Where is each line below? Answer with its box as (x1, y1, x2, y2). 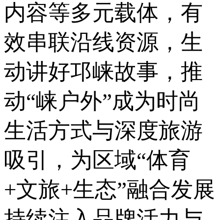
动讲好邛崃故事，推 (4, 59, 203, 84)
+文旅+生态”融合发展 (4, 177, 215, 202)
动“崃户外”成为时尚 (4, 89, 200, 114)
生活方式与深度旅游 (4, 118, 203, 143)
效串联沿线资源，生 (4, 30, 203, 55)
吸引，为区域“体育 (4, 148, 191, 173)
